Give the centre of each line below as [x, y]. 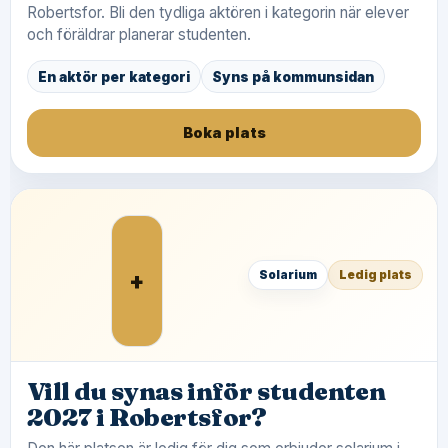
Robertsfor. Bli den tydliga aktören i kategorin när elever [218, 12]
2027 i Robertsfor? [147, 417]
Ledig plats [375, 274]
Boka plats [224, 132]
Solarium [288, 274]
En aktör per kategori [114, 76]
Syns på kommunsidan [293, 76]
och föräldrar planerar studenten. [139, 34]
